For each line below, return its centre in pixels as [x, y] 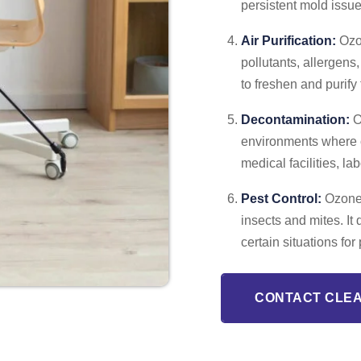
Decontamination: [295, 120]
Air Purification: [288, 41]
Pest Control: [281, 199]
